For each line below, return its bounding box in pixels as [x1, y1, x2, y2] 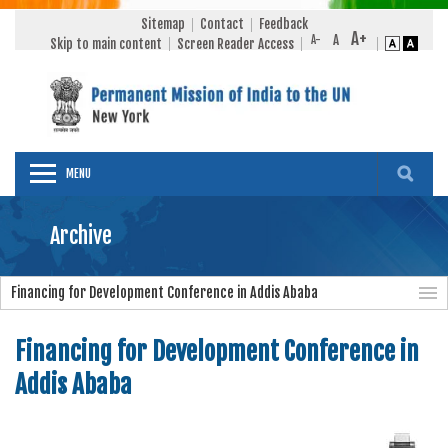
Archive [50, 221, 112, 249]
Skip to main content [50, 35, 162, 52]
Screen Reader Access [177, 35, 294, 52]
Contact [199, 16, 244, 32]
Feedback [258, 16, 308, 32]
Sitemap [140, 16, 185, 32]
